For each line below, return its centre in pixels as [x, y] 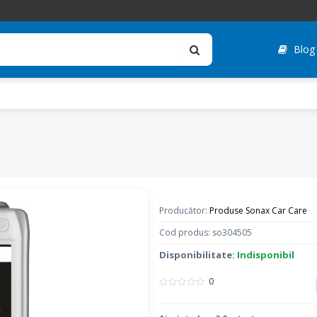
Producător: [184, 211]
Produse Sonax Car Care [258, 211]
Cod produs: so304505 [205, 232]
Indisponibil [265, 255]
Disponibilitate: [198, 255]
